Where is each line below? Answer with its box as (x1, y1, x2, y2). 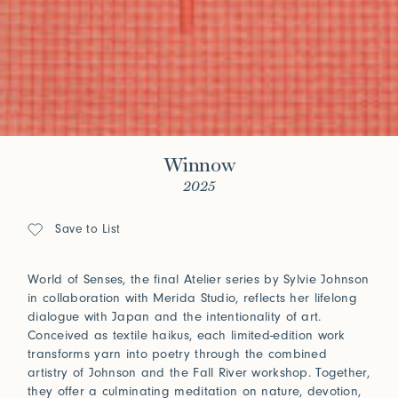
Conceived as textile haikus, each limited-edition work (28, 328, 346, 344)
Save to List (55, 222, 121, 237)
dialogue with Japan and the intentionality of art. (28, 309, 322, 325)
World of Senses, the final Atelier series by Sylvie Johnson (28, 272, 370, 288)
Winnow (163, 154, 235, 178)
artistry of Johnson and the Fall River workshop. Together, (28, 365, 370, 381)
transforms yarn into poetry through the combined (28, 346, 327, 362)
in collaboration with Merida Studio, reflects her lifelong (28, 291, 357, 306)
